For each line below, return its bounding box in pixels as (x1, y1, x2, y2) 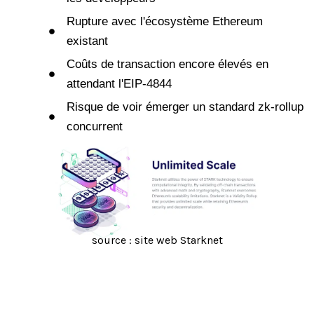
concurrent (67, 120, 123, 134)
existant (67, 34, 108, 48)
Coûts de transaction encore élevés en (67, 57, 268, 71)
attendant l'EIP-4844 (67, 77, 172, 91)
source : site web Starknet (91, 233, 223, 247)
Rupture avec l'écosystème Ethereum (67, 15, 263, 29)
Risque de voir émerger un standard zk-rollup (67, 100, 303, 114)
